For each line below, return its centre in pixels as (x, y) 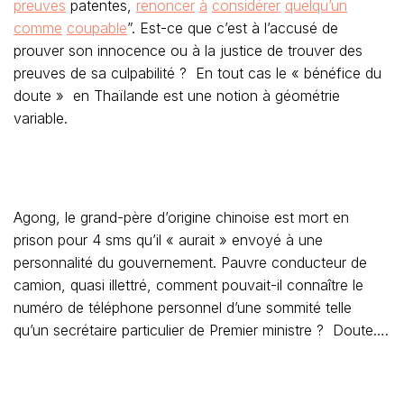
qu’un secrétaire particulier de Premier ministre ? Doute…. (201, 330)
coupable (97, 28)
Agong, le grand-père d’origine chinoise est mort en (181, 217)
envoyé (257, 240)
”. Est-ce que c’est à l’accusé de (233, 28)
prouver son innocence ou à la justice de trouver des (188, 50)
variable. (41, 118)
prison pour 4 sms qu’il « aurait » (123, 240)
